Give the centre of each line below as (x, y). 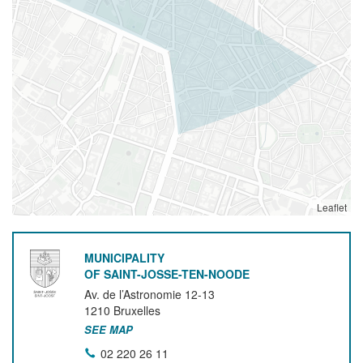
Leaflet (332, 207)
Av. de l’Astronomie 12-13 (150, 294)
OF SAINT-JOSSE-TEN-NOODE (167, 274)
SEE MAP (109, 329)
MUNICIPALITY (125, 258)
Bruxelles (137, 310)
